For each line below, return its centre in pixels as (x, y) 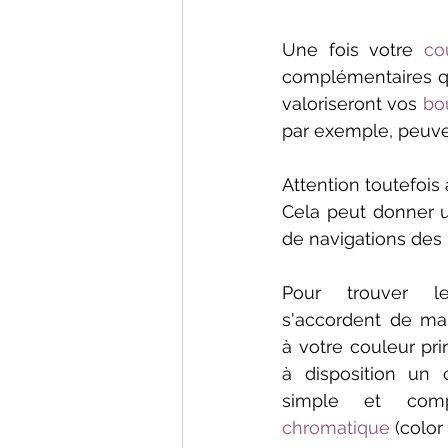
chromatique (336, 428)
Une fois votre (353, 50)
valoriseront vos (352, 104)
